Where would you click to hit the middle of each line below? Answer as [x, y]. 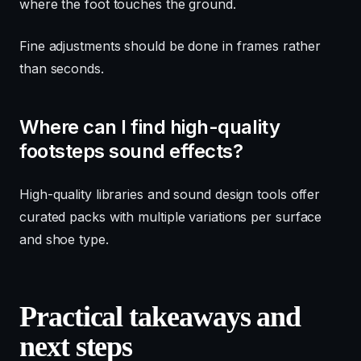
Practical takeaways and [160, 316]
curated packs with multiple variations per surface [171, 216]
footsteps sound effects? [131, 151]
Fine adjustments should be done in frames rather [170, 46]
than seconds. [62, 68]
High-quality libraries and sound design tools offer [170, 194]
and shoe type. [64, 239]
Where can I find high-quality [150, 127]
